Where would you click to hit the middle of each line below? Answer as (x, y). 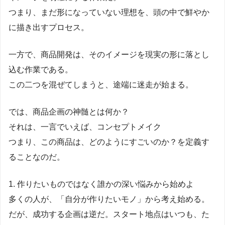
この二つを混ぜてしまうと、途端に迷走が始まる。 (101, 84)
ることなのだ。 (37, 157)
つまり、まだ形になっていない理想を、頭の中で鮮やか (109, 12)
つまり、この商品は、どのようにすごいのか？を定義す (109, 142)
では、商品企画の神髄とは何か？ (69, 111)
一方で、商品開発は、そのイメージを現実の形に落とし (109, 54)
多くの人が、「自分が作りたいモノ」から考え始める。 (109, 199)
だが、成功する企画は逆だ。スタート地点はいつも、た (109, 214)
